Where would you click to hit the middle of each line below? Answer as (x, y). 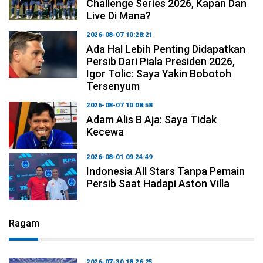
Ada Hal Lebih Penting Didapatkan (166, 49)
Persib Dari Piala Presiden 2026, (161, 61)
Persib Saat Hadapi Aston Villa (158, 183)
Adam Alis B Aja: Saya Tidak (152, 119)
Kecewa (105, 131)
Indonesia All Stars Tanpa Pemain (166, 171)
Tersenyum (113, 86)
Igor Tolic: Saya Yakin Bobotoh (159, 73)
